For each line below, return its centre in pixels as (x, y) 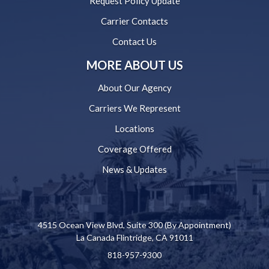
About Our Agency (134, 88)
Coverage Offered (134, 149)
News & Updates (134, 170)
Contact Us (134, 42)
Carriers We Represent (134, 108)
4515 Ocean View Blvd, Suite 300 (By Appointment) (134, 225)
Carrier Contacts (134, 21)
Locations (134, 129)
